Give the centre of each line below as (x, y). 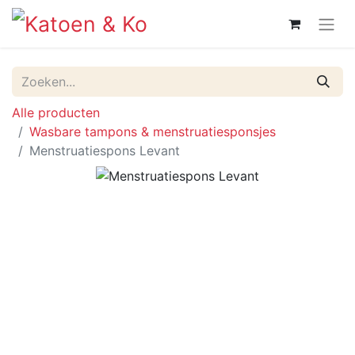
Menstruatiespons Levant (105, 150)
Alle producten (56, 112)
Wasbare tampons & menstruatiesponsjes (153, 131)
